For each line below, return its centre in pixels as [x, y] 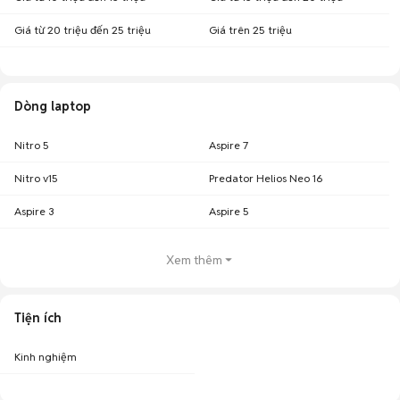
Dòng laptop [53, 106]
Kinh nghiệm [46, 357]
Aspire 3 [34, 211]
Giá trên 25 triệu [250, 30]
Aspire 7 [229, 145]
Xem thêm [194, 260]
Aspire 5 [229, 211]
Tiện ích [38, 318]
